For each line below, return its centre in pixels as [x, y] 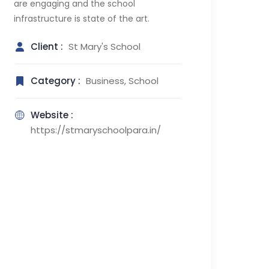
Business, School [122, 81]
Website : [52, 115]
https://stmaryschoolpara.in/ [95, 130]
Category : [56, 81]
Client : [48, 47]
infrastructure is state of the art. [81, 19]
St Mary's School [104, 47]
